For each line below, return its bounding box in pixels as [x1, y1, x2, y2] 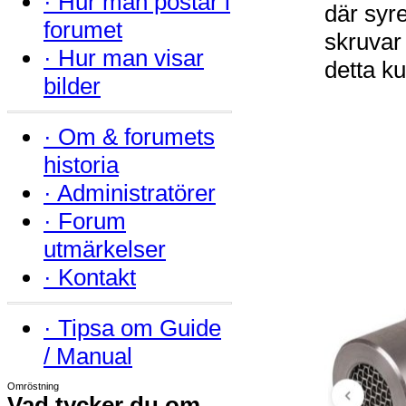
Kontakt [58, 264, 136, 291]
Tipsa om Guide [58, 314, 221, 342]
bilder [43, 72, 101, 100]
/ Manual [43, 343, 132, 370]
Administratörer [57, 179, 216, 207]
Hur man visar [58, 44, 204, 72]
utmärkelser [43, 236, 166, 263]
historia [43, 151, 119, 179]
